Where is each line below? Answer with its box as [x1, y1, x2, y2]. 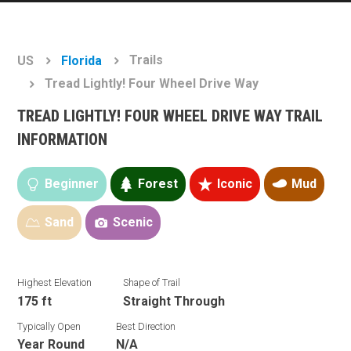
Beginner [45, 176, 100, 191]
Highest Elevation [17, 277, 92, 288]
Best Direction [116, 320, 176, 332]
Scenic [113, 215, 154, 230]
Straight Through [123, 293, 226, 309]
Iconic [217, 176, 253, 191]
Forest [138, 176, 179, 191]
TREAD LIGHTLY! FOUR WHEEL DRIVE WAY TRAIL [17, 107, 324, 125]
